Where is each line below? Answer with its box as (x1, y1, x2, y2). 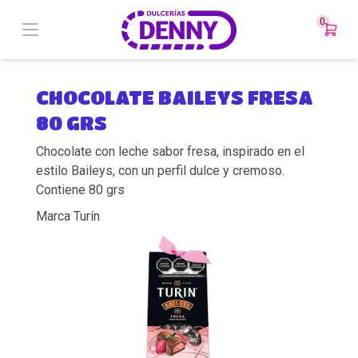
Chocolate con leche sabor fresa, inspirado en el (35, 144, 304, 160)
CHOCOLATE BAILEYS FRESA (35, 86, 313, 109)
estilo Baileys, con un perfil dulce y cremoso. (35, 163, 284, 179)
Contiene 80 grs (35, 182, 125, 198)
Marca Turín (35, 209, 100, 225)
